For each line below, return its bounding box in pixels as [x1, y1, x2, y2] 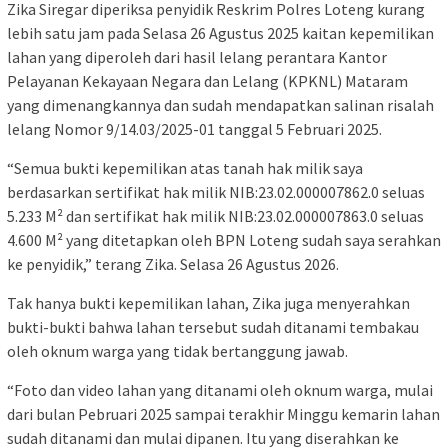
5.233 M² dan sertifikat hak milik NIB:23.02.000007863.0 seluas [7, 206, 424, 227]
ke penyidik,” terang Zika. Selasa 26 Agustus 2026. [7, 254, 339, 275]
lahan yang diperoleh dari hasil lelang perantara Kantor [7, 47, 387, 68]
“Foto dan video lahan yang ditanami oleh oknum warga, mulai [7, 380, 433, 401]
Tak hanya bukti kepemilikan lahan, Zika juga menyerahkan [7, 293, 410, 314]
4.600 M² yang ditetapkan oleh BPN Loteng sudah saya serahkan [7, 230, 441, 251]
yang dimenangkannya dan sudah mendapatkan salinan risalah [7, 95, 434, 116]
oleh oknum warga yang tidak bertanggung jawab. [7, 341, 348, 362]
